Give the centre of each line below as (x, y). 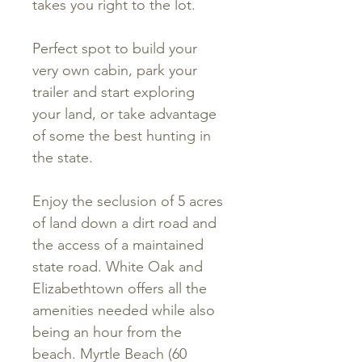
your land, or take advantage (124, 114)
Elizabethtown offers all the (120, 288)
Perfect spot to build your (115, 48)
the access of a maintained (118, 245)
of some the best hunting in (122, 136)
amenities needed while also (124, 310)
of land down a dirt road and (124, 223)
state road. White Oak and (118, 267)
